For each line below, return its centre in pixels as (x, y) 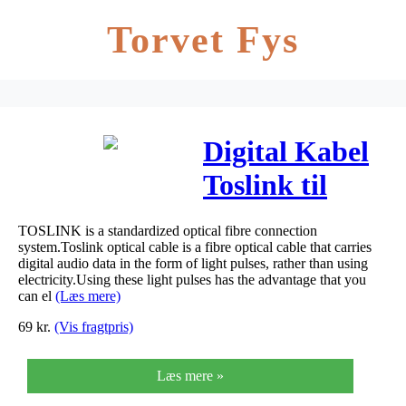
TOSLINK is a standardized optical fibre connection (168, 230)
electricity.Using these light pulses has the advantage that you (192, 279)
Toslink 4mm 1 (295, 219)
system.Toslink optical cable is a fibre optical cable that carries (195, 246)
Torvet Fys (203, 40)
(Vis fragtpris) (94, 326)
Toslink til (265, 185)
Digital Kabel (286, 152)
